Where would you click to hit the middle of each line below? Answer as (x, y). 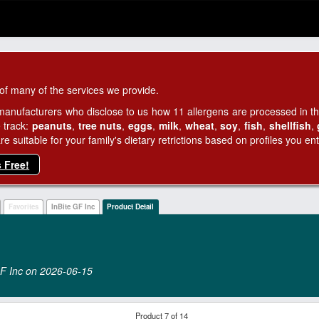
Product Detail (131, 207)
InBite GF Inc (73, 207)
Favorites (23, 207)
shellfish (290, 125)
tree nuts (100, 125)
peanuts (52, 125)
